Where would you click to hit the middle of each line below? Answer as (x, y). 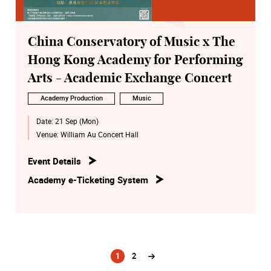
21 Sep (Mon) (77, 121)
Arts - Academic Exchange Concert (130, 78)
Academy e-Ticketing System (88, 180)
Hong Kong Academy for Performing (135, 60)
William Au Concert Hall (99, 135)
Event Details (54, 161)
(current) (130, 260)
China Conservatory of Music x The (132, 42)
